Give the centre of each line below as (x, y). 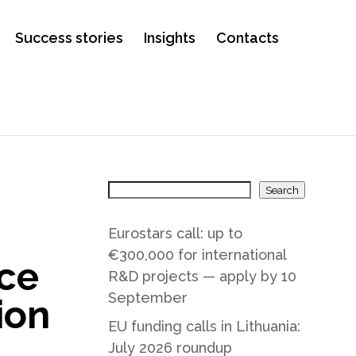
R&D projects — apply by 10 (202, 276)
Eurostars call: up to (175, 233)
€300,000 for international (197, 255)
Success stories (70, 38)
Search (282, 190)
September (147, 298)
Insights (170, 38)
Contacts (248, 38)
